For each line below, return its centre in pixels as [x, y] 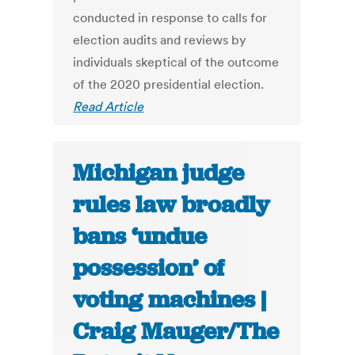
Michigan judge [159, 173]
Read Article [109, 107]
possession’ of [149, 268]
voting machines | [170, 300]
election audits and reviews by [160, 40]
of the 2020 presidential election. [169, 84]
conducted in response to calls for [170, 18]
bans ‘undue [140, 237]
